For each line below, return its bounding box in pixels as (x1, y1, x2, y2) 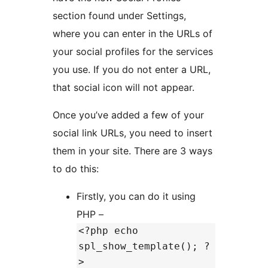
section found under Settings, (53, 10, 186, 22)
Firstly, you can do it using (77, 190, 196, 203)
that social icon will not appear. (53, 81, 194, 94)
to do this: (53, 163, 99, 175)
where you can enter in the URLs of (53, 28, 212, 40)
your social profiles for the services (53, 45, 105, 58)
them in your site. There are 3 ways (53, 145, 212, 157)
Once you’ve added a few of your (53, 109, 204, 121)
